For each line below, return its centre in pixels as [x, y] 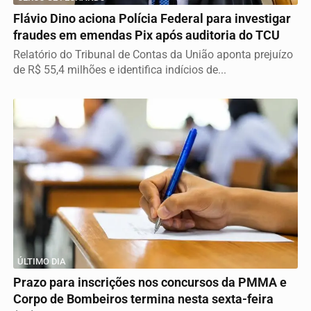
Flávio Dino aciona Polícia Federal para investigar [152, 18]
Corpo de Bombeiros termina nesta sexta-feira [143, 299]
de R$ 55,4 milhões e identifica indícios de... [120, 69]
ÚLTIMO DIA [42, 261]
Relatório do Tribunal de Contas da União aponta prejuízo [153, 54]
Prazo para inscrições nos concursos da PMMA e [150, 282]
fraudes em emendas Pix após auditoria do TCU [146, 35]
